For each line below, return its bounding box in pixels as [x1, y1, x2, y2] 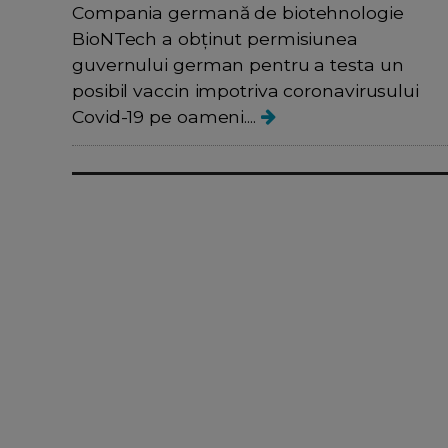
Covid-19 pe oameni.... [72, 106, 261, 128]
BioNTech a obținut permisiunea [72, 28, 358, 50]
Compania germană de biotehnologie [72, 2, 404, 24]
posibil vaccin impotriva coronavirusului [72, 80, 419, 102]
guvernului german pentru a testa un [72, 54, 404, 76]
